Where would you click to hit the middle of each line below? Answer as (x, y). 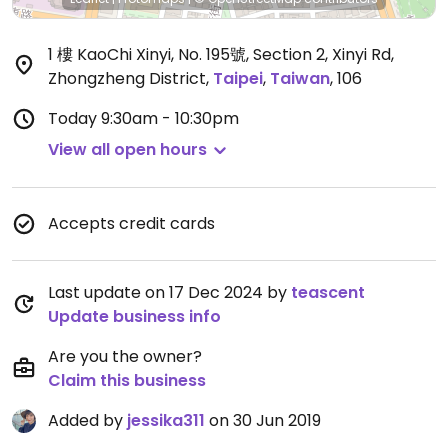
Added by (87, 420)
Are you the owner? (125, 356)
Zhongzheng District (127, 78)
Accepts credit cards (131, 223)
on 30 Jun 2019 (263, 420)
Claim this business (127, 380)
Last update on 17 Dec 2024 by (169, 292)
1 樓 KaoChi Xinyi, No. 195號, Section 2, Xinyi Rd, (221, 54)
